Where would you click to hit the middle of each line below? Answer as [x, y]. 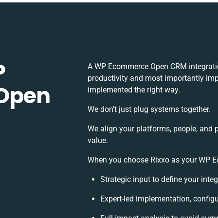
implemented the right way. [134, 90]
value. [98, 140]
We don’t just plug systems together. [149, 109]
